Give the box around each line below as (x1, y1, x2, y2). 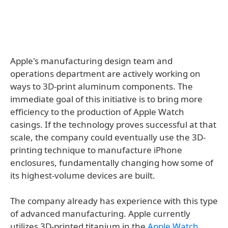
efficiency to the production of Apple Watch (10, 106, 184, 118)
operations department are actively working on (10, 68, 201, 80)
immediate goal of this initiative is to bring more (10, 93, 203, 105)
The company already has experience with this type (10, 195, 218, 207)
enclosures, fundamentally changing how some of (10, 157, 213, 169)
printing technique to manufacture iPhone (10, 144, 182, 156)
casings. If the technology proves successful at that (10, 119, 216, 131)
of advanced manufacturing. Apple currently (10, 208, 190, 220)
